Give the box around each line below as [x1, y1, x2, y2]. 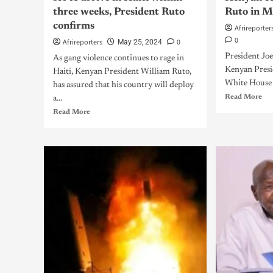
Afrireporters [63, 37, 102, 48]
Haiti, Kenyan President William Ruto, [53, 68, 191, 76]
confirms [53, 21, 94, 32]
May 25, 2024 [118, 38, 162, 46]
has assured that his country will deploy [53, 81, 194, 90]
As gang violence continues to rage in [53, 54, 184, 63]
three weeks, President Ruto [53, 7, 185, 18]
